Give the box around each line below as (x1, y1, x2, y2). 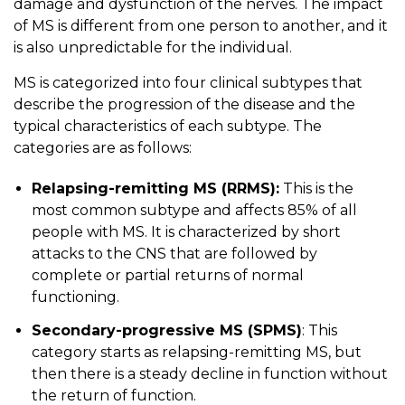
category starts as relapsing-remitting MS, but (32, 343, 363, 361)
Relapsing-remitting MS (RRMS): (32, 180, 280, 198)
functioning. (32, 288, 120, 306)
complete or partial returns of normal (32, 267, 305, 285)
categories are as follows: (14, 139, 193, 157)
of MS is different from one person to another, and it (14, 17, 389, 35)
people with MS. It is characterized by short (32, 223, 342, 241)
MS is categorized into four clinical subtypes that (14, 74, 363, 92)
